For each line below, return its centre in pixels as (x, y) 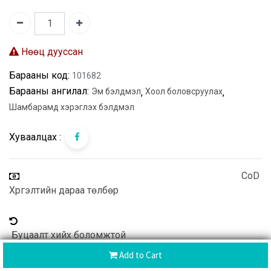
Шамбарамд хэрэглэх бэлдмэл (72, 107)
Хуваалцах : (35, 137)
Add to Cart (140, 255)
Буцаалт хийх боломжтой (67, 235)
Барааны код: (39, 76)
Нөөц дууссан (51, 52)
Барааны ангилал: (49, 91)
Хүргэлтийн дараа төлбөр (64, 190)
